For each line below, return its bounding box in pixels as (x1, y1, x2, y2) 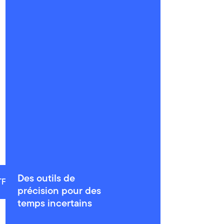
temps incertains (17, 195, 92, 210)
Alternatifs (92, 176, 129, 187)
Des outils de (17, 170, 75, 185)
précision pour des (17, 183, 101, 198)
